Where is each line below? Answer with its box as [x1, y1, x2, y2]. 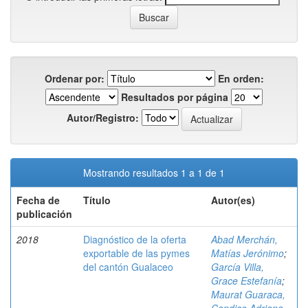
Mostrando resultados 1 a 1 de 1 [83, 166, 225, 179]
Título [83, 193, 111, 207]
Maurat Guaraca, [211, 287, 285, 301]
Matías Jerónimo [211, 246, 284, 260]
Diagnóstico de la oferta [83, 232, 186, 246]
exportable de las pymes [83, 246, 190, 260]
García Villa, [211, 260, 264, 274]
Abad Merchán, [211, 232, 278, 246]
